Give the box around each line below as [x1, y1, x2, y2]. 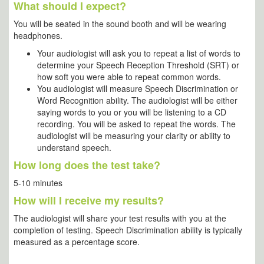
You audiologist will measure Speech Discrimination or [37, 82, 238, 95]
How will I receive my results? [14, 193, 164, 209]
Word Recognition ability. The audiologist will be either [37, 94, 237, 107]
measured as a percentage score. [14, 236, 140, 248]
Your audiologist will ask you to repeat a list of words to [37, 47, 240, 60]
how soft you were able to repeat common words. [37, 71, 221, 83]
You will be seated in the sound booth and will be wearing [14, 18, 226, 30]
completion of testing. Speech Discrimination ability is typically [14, 224, 242, 236]
